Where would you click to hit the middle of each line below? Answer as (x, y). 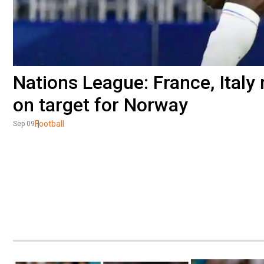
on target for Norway (100, 105)
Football (49, 123)
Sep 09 (24, 123)
